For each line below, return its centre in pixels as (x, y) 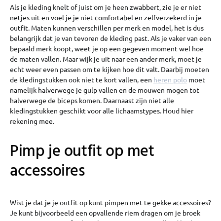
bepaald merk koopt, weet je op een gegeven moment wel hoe (107, 49)
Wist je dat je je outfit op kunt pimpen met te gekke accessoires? (110, 203)
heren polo (170, 80)
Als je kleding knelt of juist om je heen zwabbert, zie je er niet (106, 7)
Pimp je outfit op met (82, 152)
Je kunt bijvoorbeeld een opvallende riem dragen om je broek (105, 213)
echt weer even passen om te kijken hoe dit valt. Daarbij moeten (110, 69)
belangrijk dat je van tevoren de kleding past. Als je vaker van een (110, 38)
